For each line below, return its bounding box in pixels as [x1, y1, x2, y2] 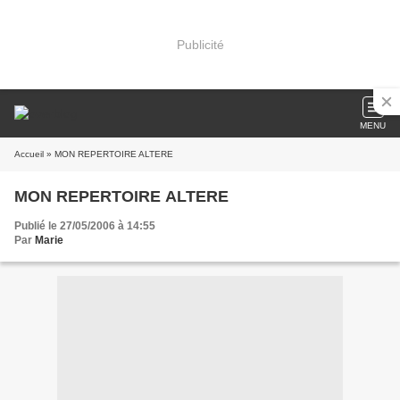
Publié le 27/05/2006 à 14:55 [14, 220, 155, 232]
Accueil [14, 149, 44, 159]
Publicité [176, 37, 224, 52]
